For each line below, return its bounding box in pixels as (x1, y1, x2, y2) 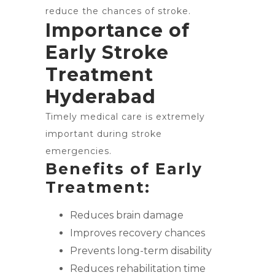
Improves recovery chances (70, 227, 205, 239)
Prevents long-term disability (70, 245, 212, 257)
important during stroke (45, 128, 162, 139)
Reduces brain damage (70, 209, 184, 221)
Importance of (45, 19, 190, 42)
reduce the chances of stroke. (45, 6, 191, 17)
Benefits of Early (45, 160, 203, 178)
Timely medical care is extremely (45, 111, 205, 122)
